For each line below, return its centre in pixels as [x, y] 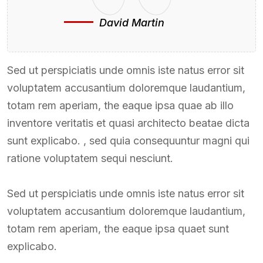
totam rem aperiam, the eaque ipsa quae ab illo [120, 105]
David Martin [131, 22]
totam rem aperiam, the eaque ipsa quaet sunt [118, 228]
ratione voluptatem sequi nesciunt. [90, 158]
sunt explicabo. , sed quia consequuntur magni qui [128, 140]
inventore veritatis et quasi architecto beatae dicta [128, 123]
